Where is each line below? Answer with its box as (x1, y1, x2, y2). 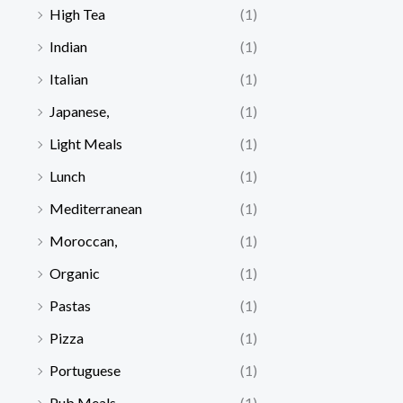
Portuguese (49, 362, 121, 380)
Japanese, (49, 103, 109, 121)
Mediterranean (49, 200, 142, 218)
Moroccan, (49, 232, 117, 250)
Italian (49, 70, 88, 88)
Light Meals (49, 135, 122, 153)
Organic (49, 264, 100, 282)
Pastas (49, 297, 91, 315)
